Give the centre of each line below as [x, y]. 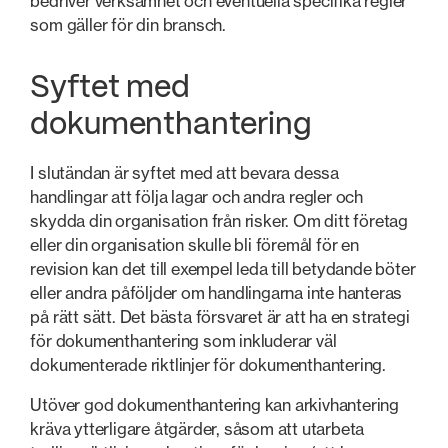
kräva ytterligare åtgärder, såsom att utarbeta [197, 428]
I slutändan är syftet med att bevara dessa [184, 172]
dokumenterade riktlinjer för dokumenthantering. [208, 364]
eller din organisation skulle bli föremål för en [194, 244]
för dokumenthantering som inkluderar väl [183, 340]
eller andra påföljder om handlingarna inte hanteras [216, 292]
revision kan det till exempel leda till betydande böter [223, 268]
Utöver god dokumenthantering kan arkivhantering [214, 404]
